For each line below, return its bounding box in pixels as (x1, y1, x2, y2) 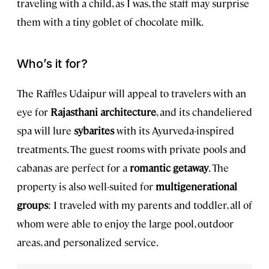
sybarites (74, 124, 114, 138)
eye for (17, 105, 50, 119)
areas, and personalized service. (17, 235, 159, 249)
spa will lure (17, 124, 74, 138)
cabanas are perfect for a (17, 161, 130, 175)
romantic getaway (130, 161, 208, 175)
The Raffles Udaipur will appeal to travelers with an (17, 86, 246, 100)
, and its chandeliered (156, 105, 252, 119)
